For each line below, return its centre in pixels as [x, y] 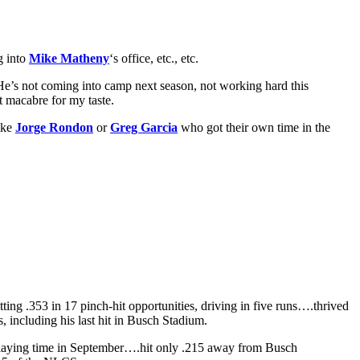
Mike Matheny [69, 58]
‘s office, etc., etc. [154, 58]
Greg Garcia [144, 127]
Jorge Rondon [54, 127]
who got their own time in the [254, 127]
